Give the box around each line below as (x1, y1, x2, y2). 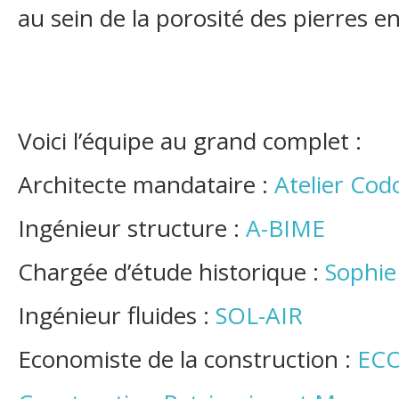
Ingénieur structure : (18, 212, 246, 244)
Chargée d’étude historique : (18, 256, 325, 288)
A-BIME (246, 212, 325, 244)
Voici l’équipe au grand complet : (18, 125, 362, 157)
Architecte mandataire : (18, 168, 274, 200)
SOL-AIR (216, 299, 303, 331)
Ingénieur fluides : (18, 299, 216, 331)
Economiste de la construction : (18, 343, 357, 375)
